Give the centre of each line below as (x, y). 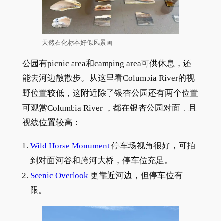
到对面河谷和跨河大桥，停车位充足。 (101, 161)
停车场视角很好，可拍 (152, 146)
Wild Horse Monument (70, 146)
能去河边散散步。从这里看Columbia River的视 (108, 78)
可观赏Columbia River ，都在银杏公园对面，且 (109, 108)
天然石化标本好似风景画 (77, 42)
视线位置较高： (51, 123)
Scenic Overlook (59, 176)
